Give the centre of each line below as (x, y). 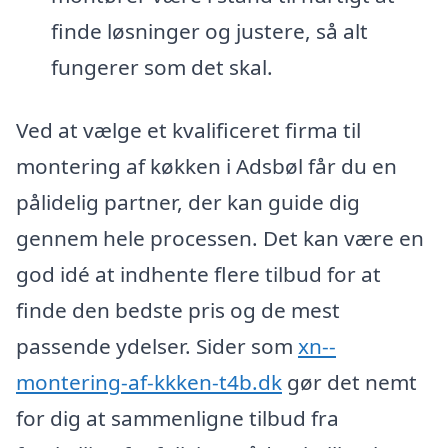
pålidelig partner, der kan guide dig (188, 202)
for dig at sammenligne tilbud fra (177, 418)
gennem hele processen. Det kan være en (220, 238)
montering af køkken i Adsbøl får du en (206, 166)
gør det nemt (349, 382)
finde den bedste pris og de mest (178, 310)
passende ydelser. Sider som (157, 346)
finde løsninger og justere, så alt (209, 30)
